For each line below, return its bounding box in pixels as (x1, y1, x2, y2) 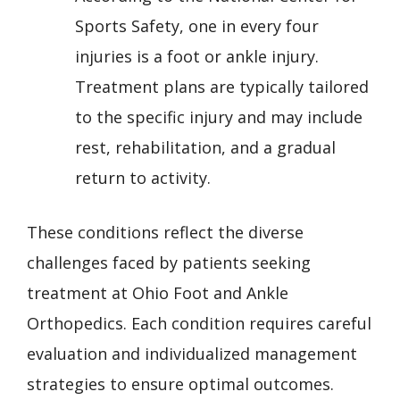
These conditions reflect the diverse (27, 221, 304, 243)
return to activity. (75, 166, 211, 188)
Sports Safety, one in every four (75, 14, 319, 37)
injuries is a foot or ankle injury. (75, 45, 319, 67)
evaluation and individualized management (27, 342, 357, 364)
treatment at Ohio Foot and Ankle (27, 281, 288, 304)
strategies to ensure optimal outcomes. (27, 372, 334, 395)
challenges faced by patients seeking (27, 251, 311, 273)
